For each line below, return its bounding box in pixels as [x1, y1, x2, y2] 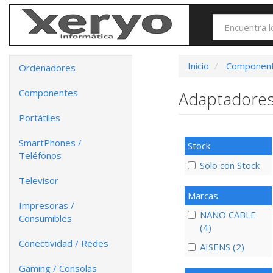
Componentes [19, 87, 78, 99]
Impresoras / [19, 199, 74, 211]
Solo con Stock [199, 158, 260, 171]
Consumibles [19, 212, 72, 224]
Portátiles [19, 112, 60, 124]
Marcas [187, 189, 218, 202]
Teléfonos [19, 149, 62, 161]
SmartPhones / [19, 136, 82, 149]
